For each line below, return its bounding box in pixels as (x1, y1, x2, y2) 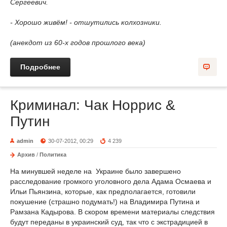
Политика (40, 151, 66, 158)
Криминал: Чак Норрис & (10, 97, 175, 113)
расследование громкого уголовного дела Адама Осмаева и (10, 177, 211, 185)
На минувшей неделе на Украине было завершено (10, 167, 181, 175)
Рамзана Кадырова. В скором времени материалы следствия (10, 207, 215, 216)
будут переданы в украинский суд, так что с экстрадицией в (10, 217, 208, 226)
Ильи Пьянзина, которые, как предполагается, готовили (10, 187, 196, 196)
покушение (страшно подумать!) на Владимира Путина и (10, 197, 200, 206)
